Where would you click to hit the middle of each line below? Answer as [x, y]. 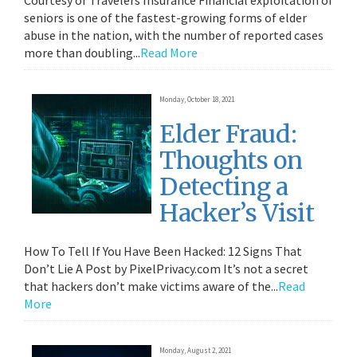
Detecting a [224, 186]
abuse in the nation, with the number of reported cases [174, 35]
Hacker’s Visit [237, 213]
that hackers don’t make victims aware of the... [151, 286]
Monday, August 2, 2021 [195, 350]
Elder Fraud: [228, 134]
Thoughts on [231, 160]
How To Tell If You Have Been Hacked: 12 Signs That [163, 251]
